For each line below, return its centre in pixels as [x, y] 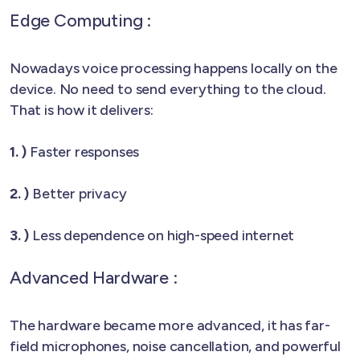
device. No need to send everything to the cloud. [168, 89]
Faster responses [83, 151]
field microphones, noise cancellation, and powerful [175, 346]
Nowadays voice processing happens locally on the [174, 68]
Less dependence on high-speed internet [162, 235]
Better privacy [78, 193]
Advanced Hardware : [94, 277]
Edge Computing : [81, 20]
